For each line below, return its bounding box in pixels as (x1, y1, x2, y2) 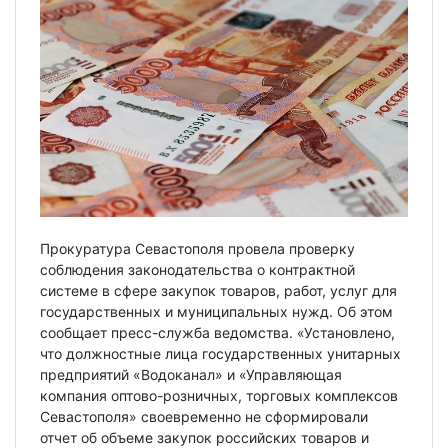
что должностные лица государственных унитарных (40, 344, 401, 362)
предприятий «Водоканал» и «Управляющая (40, 365, 342, 383)
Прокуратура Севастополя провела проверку (40, 239, 355, 257)
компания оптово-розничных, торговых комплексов (40, 386, 398, 404)
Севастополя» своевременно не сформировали (40, 407, 368, 425)
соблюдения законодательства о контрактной (40, 260, 355, 278)
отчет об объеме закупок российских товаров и (40, 428, 369, 446)
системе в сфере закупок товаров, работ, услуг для (40, 281, 397, 299)
